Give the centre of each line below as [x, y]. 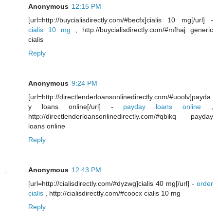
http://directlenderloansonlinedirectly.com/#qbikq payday [121, 117]
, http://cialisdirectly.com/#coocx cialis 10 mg [112, 193]
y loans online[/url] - [76, 107]
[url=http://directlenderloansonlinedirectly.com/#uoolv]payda [119, 97]
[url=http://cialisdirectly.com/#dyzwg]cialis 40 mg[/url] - [112, 184]
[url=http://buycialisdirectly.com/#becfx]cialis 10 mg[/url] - [121, 20]
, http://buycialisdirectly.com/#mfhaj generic [142, 30]
